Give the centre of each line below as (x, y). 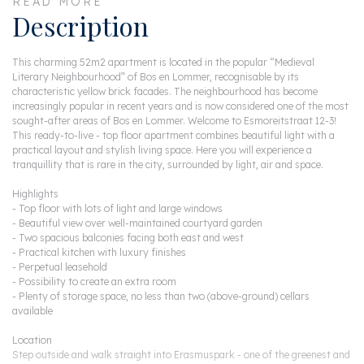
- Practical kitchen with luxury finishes (99, 253)
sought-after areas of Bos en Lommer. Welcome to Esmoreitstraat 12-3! (174, 121)
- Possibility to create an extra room (94, 282)
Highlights (35, 194)
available (32, 311)
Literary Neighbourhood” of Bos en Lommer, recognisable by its (156, 77)
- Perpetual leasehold (60, 267)
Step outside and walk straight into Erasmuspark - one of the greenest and (181, 355)
